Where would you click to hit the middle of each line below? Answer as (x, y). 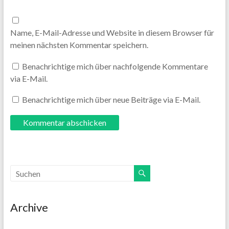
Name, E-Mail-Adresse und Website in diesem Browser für (112, 33)
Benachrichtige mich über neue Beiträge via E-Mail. (111, 100)
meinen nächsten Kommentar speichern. (79, 45)
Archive (29, 208)
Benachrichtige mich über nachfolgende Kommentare (115, 66)
